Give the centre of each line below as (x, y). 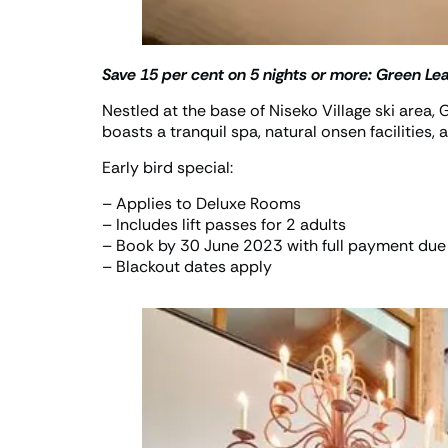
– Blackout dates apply (187, 267)
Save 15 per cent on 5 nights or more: (237, 75)
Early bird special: (167, 168)
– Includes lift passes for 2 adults (224, 225)
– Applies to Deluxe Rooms (201, 204)
